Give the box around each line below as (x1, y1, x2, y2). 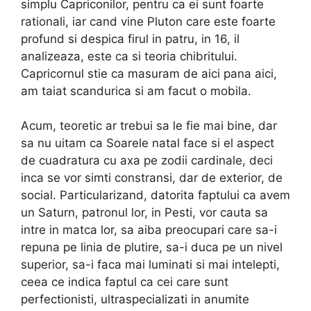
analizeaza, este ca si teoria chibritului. (21, 49, 237, 63)
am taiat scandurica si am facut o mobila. (21, 83, 251, 98)
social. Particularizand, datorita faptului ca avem (21, 188, 290, 203)
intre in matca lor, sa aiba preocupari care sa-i (21, 223, 277, 237)
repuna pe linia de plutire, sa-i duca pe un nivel (21, 240, 283, 255)
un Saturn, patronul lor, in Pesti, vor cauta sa (21, 205, 268, 220)
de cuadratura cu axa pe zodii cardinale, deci (21, 153, 273, 168)
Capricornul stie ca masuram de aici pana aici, (21, 66, 277, 81)
